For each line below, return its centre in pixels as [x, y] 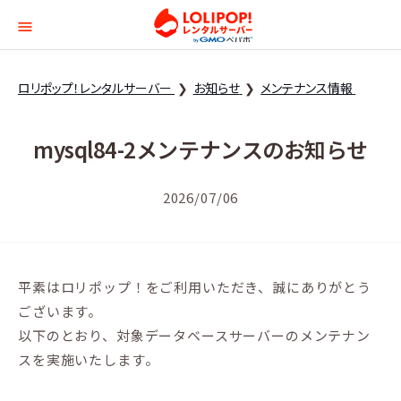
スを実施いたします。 [89, 359]
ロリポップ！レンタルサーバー [95, 88]
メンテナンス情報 [307, 88]
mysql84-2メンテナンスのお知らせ [200, 149]
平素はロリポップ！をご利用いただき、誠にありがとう [195, 287]
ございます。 [60, 311]
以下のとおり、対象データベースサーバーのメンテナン [194, 335]
